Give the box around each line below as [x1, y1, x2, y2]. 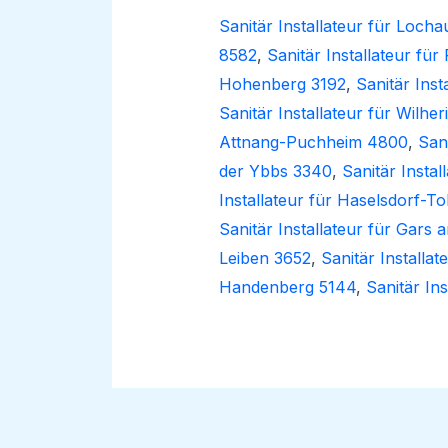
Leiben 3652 [218, 248, 311, 269]
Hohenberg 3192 [218, 74, 346, 95]
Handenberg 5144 [218, 277, 356, 298]
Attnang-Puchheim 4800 [218, 132, 408, 153]
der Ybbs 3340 [218, 161, 332, 182]
